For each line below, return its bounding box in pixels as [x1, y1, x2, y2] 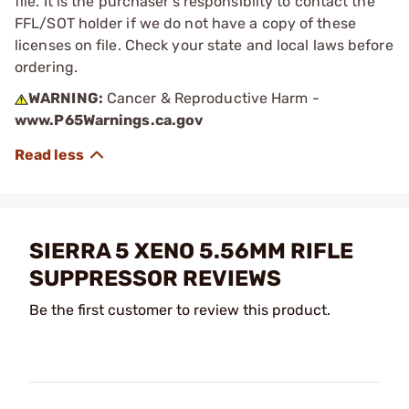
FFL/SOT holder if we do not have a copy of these [15, 14, 356, 32]
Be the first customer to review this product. [29, 300, 330, 319]
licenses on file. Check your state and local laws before [15, 36, 393, 54]
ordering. [15, 58, 78, 76]
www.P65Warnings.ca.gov [15, 110, 204, 129]
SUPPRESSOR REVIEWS [29, 265, 281, 291]
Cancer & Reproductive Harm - [102, 89, 320, 107]
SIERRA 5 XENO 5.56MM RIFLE [29, 237, 353, 264]
